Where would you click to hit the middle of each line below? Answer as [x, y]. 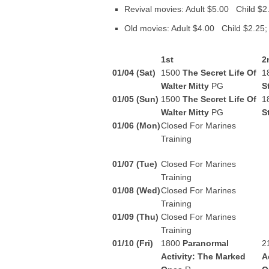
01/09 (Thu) [135, 217]
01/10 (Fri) [133, 243]
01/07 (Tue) [135, 164]
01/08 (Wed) [136, 190]
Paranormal [206, 243]
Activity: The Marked [203, 256]
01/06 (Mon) [136, 125]
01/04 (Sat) [134, 73]
